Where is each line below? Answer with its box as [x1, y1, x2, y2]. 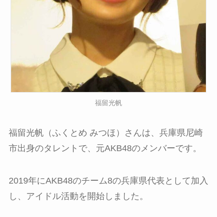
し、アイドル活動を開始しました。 [8, 191, 148, 201]
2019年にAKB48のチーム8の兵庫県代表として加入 [8, 176, 208, 186]
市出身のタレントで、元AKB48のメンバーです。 [8, 143, 201, 153]
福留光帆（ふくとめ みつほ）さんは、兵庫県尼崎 [8, 127, 203, 138]
